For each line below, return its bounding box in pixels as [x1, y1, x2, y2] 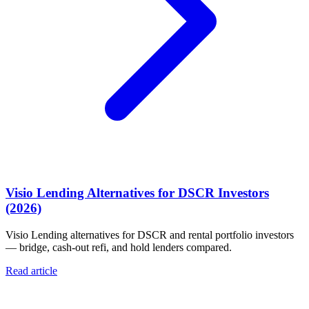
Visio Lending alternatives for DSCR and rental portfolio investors [6, 229, 294, 241]
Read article [6, 265, 57, 277]
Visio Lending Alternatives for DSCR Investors [6, 186, 269, 201]
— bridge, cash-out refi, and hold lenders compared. [6, 241, 232, 254]
